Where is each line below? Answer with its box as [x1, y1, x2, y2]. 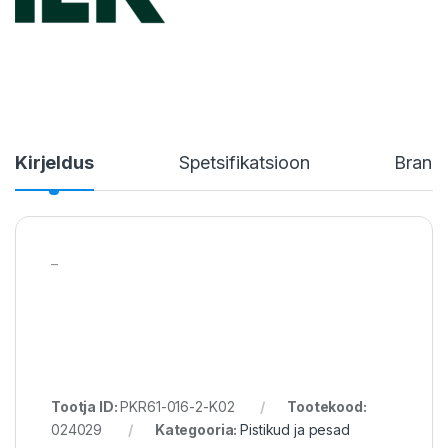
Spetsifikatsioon [178, 152, 310, 174]
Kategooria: [154, 421, 241, 439]
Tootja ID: [51, 398, 121, 416]
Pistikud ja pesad [240, 421, 350, 439]
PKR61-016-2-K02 [120, 398, 235, 416]
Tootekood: [287, 398, 367, 416]
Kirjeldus [15, 152, 94, 174]
